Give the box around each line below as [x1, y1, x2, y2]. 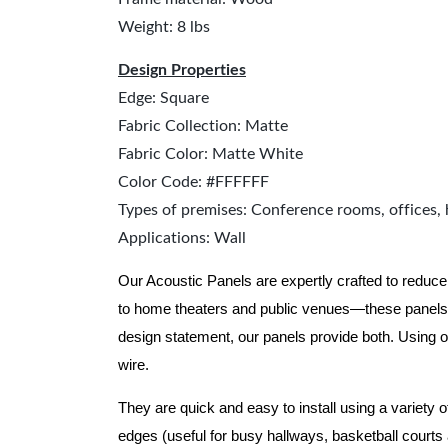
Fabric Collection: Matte [118, 118, 288, 134]
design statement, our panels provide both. [118, 329, 398, 345]
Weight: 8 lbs [118, 19, 210, 35]
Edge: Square [118, 90, 209, 106]
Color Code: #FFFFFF [118, 174, 269, 190]
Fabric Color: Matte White [118, 146, 303, 162]
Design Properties [118, 62, 246, 78]
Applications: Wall [118, 230, 246, 246]
